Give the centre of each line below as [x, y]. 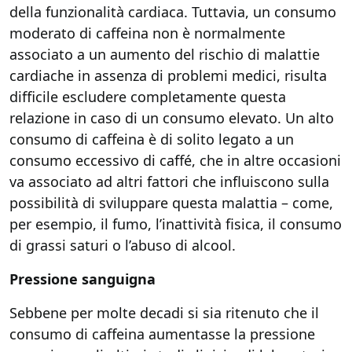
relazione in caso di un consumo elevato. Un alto [172, 118]
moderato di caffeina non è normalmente [147, 33]
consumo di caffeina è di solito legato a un [152, 139]
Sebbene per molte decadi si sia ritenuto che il [164, 313]
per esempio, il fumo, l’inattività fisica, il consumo [176, 224]
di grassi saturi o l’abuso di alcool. [123, 245]
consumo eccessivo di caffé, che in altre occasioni [175, 160]
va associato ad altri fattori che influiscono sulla [169, 181]
